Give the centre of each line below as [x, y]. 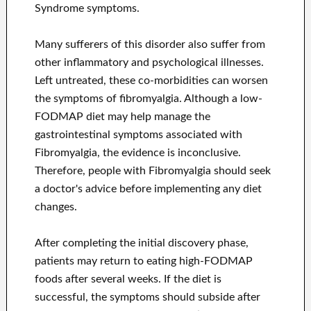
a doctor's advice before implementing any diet [148, 189]
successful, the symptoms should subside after [147, 297]
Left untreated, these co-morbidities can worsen [151, 81]
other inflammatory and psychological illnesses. [149, 63]
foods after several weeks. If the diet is [128, 279]
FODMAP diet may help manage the [122, 117]
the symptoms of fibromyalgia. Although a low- [148, 99]
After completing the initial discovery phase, [141, 243]
